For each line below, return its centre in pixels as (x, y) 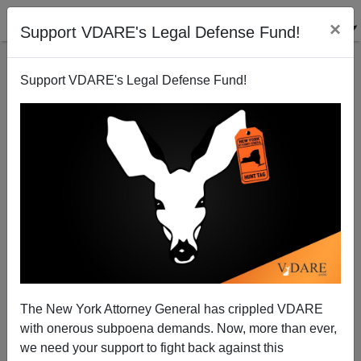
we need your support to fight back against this (152, 347)
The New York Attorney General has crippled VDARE (172, 309)
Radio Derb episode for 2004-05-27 (180, 162)
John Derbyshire (180, 276)
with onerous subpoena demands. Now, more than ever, (178, 328)
